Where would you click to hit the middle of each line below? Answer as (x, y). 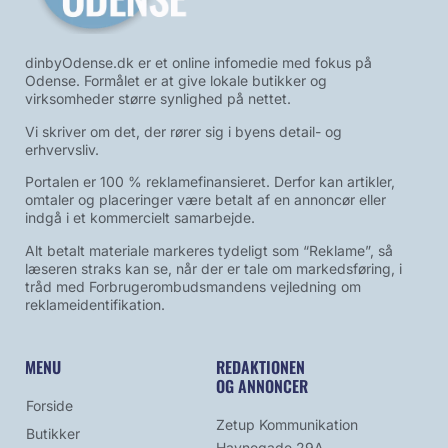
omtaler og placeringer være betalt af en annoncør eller (205, 200)
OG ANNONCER (262, 385)
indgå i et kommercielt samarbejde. (140, 218)
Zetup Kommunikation (287, 424)
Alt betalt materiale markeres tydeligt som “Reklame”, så (209, 250)
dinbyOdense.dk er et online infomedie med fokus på (198, 63)
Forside (49, 405)
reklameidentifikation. (95, 304)
